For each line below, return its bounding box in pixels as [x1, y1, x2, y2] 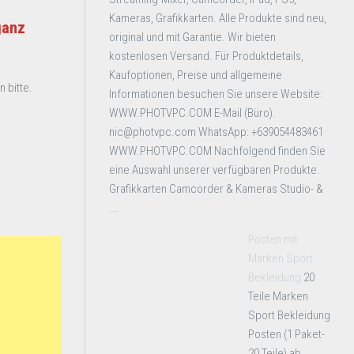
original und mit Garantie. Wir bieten [109, 30, 276, 44]
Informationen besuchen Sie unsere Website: [109, 87, 322, 101]
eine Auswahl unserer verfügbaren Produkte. [109, 163, 320, 177]
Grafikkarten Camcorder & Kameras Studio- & [109, 182, 323, 196]
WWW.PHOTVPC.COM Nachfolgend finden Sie [109, 144, 326, 158]
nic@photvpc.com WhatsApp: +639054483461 [109, 125, 323, 139]
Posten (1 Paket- [248, 327, 325, 341]
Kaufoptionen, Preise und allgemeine [109, 68, 282, 82]
